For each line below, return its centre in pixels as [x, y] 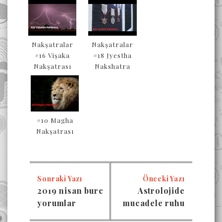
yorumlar [57, 203]
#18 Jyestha [113, 55]
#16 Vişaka [53, 55]
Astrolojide [161, 191]
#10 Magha [55, 120]
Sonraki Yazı [60, 179]
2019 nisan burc [70, 191]
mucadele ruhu [154, 203]
